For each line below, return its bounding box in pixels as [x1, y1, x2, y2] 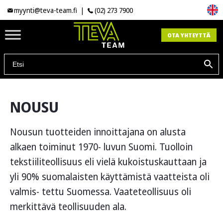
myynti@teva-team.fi [14, 5, 78, 15]
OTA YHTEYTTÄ [167, 31, 211, 39]
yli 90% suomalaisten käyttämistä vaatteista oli [10, 170, 210, 184]
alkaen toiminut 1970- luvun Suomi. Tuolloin [10, 140, 193, 154]
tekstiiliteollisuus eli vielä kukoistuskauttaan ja [10, 155, 207, 169]
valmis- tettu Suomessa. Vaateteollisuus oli [10, 185, 191, 199]
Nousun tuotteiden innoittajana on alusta [10, 125, 186, 139]
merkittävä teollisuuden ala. [10, 200, 126, 214]
